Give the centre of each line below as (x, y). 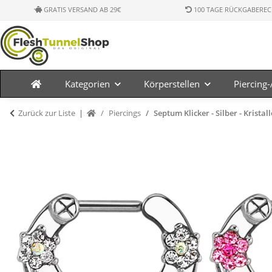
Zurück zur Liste (47, 113)
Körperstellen (172, 84)
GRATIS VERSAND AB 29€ (82, 9)
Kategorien (87, 84)
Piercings (125, 113)
